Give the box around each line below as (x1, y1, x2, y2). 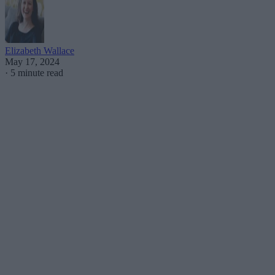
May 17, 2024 (5, 56, 60, 67)
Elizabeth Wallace (5, 45, 74, 56)
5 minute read (10, 67, 63, 78)
